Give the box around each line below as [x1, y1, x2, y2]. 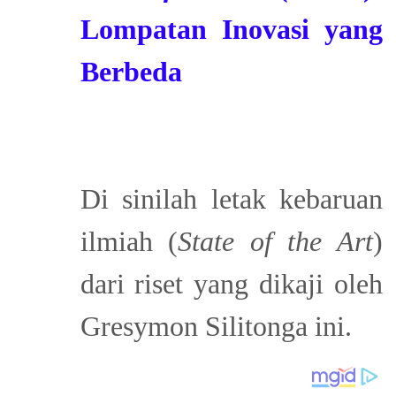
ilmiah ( [80, 225, 179, 258]
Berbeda [80, 56, 182, 88]
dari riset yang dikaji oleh [80, 268, 383, 301]
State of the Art [178, 225, 374, 258]
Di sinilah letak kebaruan [80, 183, 383, 216]
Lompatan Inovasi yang [80, 13, 383, 46]
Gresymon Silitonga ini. [80, 310, 352, 343]
